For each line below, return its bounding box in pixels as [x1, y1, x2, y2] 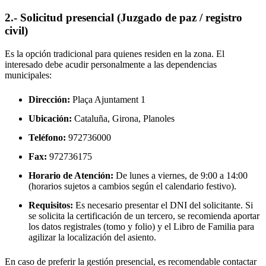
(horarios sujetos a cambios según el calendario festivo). [28, 181, 236, 192]
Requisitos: [28, 200, 73, 211]
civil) [5, 24, 28, 37]
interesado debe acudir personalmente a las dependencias [5, 59, 217, 69]
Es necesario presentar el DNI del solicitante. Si [73, 200, 253, 211]
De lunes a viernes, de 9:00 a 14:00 [113, 170, 248, 181]
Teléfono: [28, 132, 66, 143]
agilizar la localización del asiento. [28, 232, 156, 243]
